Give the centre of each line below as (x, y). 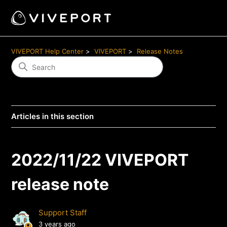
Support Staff (63, 213)
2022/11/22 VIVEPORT (100, 160)
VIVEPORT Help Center (48, 51)
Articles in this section (53, 116)
